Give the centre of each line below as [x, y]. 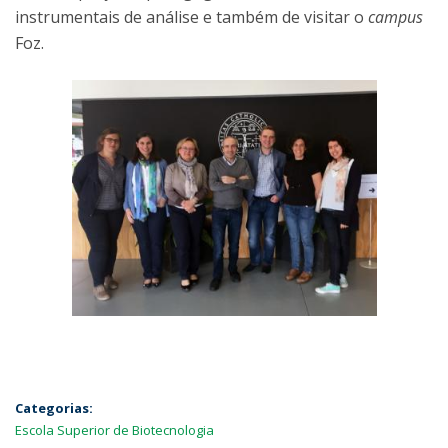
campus [395, 17]
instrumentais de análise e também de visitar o [191, 17]
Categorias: [54, 408]
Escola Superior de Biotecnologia [114, 430]
